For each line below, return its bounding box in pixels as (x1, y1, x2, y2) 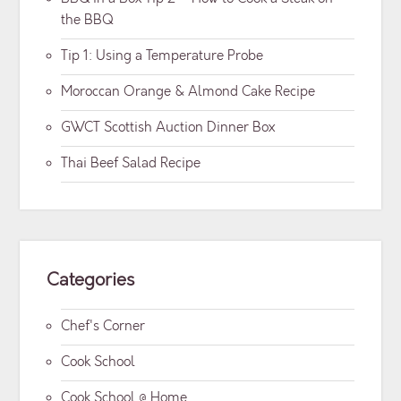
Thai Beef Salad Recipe (61, 155, 201, 173)
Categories (47, 269, 135, 291)
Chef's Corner (61, 318, 146, 336)
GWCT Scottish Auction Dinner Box (61, 119, 276, 137)
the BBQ (61, 12, 114, 30)
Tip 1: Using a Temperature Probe (61, 47, 264, 65)
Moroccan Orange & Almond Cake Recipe (61, 83, 316, 101)
